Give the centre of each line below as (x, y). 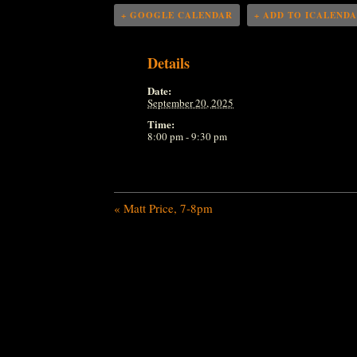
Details (169, 63)
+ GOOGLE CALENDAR (177, 15)
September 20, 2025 (191, 103)
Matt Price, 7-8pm (167, 208)
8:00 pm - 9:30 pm (188, 136)
